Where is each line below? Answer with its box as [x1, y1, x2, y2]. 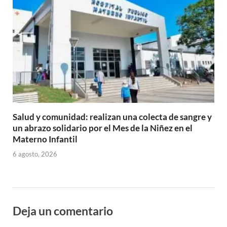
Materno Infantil [13, 134, 78, 145]
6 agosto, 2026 [13, 149, 57, 158]
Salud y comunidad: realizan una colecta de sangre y [13, 111, 212, 123]
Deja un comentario [13, 203, 113, 218]
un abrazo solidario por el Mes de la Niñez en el [13, 123, 193, 134]
